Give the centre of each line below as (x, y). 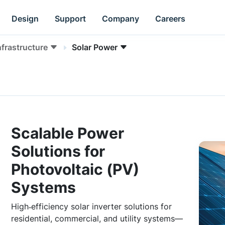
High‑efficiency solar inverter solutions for (91, 206)
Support (71, 18)
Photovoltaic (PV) (75, 169)
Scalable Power (68, 133)
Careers (171, 18)
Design (25, 18)
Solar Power (95, 47)
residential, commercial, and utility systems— (97, 218)
